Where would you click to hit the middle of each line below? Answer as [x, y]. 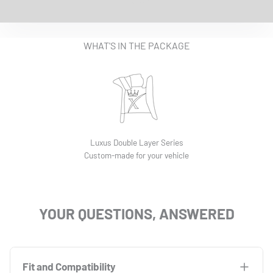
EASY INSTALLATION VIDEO [136, 15]
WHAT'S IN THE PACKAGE [136, 46]
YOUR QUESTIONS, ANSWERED [136, 214]
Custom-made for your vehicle [136, 155]
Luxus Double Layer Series [136, 143]
